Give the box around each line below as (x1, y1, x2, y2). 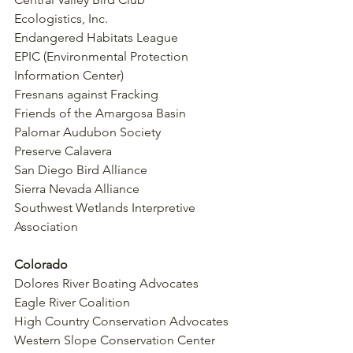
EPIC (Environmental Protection (14, 48, 191, 64)
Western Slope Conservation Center (14, 332, 215, 347)
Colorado (14, 256, 68, 272)
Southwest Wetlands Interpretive (14, 199, 199, 215)
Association (14, 218, 78, 234)
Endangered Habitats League (14, 29, 178, 45)
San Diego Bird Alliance (14, 162, 147, 177)
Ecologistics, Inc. (14, 10, 108, 26)
